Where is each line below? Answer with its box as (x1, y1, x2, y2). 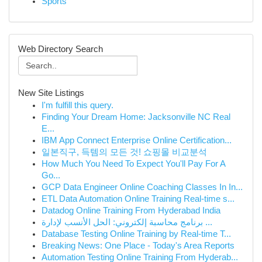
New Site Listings (18, 88, 84, 98)
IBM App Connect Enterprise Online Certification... (42, 136, 232, 145)
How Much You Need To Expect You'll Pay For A (42, 159, 225, 168)
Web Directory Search (18, 44, 103, 54)
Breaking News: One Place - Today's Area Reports (42, 241, 235, 250)
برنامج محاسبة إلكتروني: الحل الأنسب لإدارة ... (203, 218, 212, 227)
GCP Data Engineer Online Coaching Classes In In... (42, 182, 243, 192)
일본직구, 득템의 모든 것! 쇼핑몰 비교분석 (42, 147, 207, 157)
